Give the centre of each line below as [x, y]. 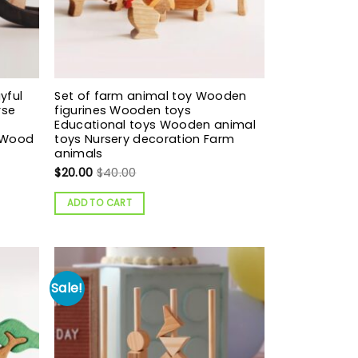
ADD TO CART [99, 203]
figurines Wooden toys [123, 110]
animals [79, 153]
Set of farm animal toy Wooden [151, 95]
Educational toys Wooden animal [155, 124]
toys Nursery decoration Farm [145, 139]
